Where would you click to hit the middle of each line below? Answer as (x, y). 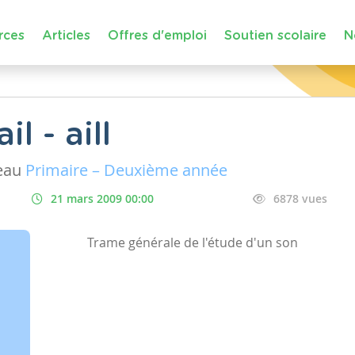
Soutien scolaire (275, 35)
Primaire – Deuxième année (126, 170)
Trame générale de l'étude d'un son (193, 242)
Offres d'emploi (157, 35)
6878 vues (301, 198)
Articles (66, 35)
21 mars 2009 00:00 (102, 198)
